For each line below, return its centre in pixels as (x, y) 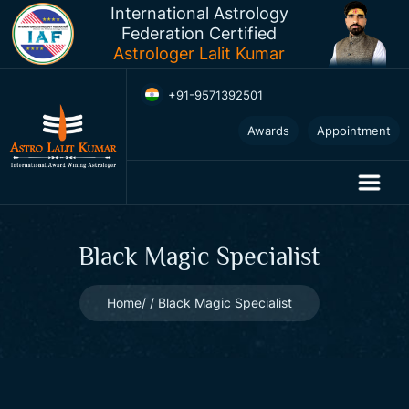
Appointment (354, 131)
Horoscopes (180, 140)
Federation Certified (199, 33)
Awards (268, 131)
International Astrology (199, 13)
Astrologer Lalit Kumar (199, 53)
